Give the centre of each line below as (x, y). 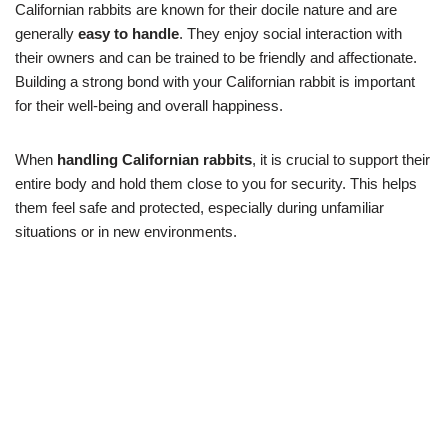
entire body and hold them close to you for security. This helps (216, 184)
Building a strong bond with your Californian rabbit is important (215, 82)
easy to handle (128, 34)
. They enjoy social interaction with (290, 34)
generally (46, 34)
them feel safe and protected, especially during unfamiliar (199, 208)
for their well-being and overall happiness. (149, 106)
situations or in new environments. (126, 232)
